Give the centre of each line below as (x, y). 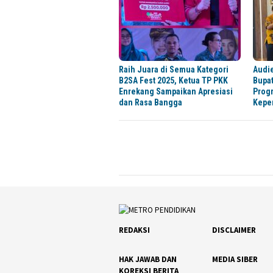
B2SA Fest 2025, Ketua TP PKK (173, 81)
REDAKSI (134, 230)
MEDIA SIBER (235, 260)
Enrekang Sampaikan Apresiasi (176, 92)
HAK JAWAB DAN (148, 260)
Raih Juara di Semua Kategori (174, 70)
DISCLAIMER (234, 230)
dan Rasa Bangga (151, 103)
